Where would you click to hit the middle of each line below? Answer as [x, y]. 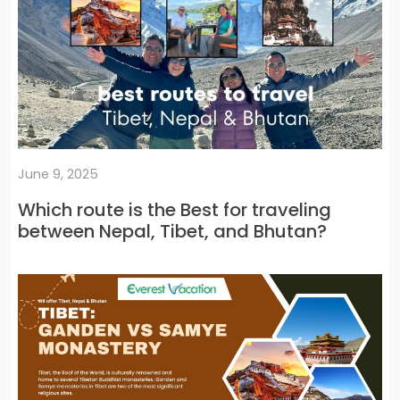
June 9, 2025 [58, 175]
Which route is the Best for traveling [175, 210]
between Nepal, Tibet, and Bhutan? [172, 232]
